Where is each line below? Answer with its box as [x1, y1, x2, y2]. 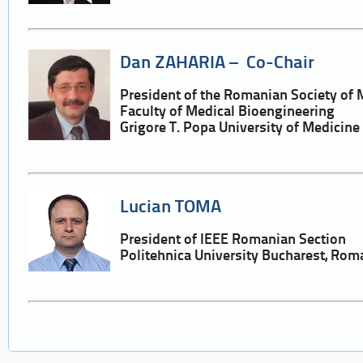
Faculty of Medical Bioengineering [120, 105, 335, 121]
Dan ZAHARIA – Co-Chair [120, 53, 315, 73]
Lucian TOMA [120, 198, 222, 217]
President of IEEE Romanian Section [120, 233, 350, 249]
